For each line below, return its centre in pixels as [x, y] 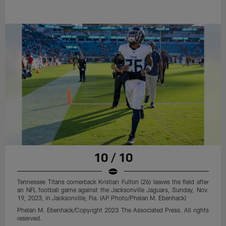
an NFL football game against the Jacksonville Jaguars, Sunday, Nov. [113, 189]
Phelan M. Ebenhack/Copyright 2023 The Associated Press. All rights [113, 210]
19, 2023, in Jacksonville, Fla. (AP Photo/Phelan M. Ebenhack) [102, 197]
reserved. [30, 218]
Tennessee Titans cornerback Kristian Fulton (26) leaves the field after [113, 181]
